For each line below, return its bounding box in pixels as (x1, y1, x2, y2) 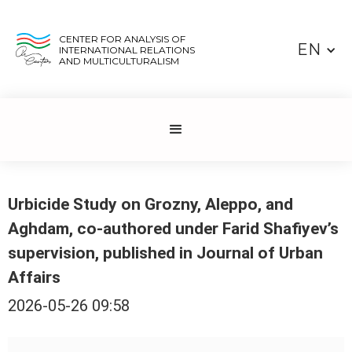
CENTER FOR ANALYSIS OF (58, 32, 185, 45)
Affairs (8, 268, 60, 287)
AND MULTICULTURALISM (58, 54, 179, 67)
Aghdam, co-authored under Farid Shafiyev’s (8, 219, 339, 238)
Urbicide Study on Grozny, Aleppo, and (8, 195, 293, 214)
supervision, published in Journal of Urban (8, 244, 323, 262)
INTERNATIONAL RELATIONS (58, 43, 195, 56)
